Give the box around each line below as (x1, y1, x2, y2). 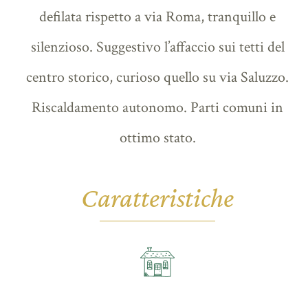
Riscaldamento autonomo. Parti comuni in (32, 97, 283, 118)
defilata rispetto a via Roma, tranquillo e (39, 6, 276, 27)
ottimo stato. (119, 127, 196, 148)
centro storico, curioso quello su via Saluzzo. (26, 67, 289, 87)
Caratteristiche (81, 181, 234, 213)
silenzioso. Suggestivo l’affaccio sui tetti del (30, 36, 285, 57)
